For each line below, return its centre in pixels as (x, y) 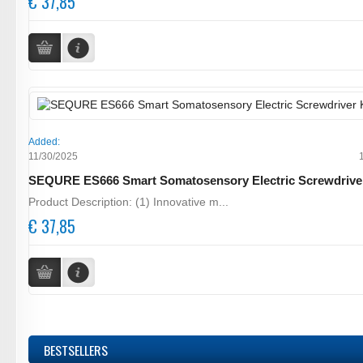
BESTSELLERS (76, 350)
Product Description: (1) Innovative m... (128, 201)
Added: (44, 141)
